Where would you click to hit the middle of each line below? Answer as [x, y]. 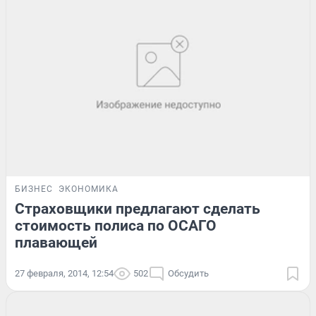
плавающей [56, 243]
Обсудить [188, 274]
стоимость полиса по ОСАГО [116, 226]
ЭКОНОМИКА [89, 189]
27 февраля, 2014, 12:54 [64, 274]
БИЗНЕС [34, 189]
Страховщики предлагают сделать [138, 209]
